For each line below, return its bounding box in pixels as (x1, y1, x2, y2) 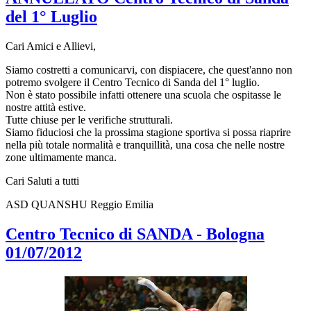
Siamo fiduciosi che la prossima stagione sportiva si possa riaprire (6, 126, 291, 138)
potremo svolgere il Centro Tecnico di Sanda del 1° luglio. (6, 76, 260, 88)
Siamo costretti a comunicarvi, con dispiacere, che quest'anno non (6, 63, 292, 76)
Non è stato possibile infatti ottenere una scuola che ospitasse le (6, 88, 281, 101)
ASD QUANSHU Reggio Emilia (6, 198, 153, 210)
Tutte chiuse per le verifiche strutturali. (6, 113, 173, 126)
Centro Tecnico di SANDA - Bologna (6, 224, 264, 243)
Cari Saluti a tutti (6, 174, 79, 187)
